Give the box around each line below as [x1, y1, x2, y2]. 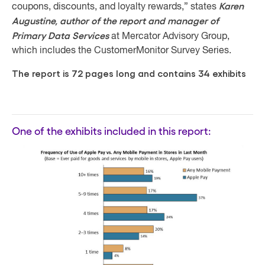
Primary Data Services [12, 31, 109, 41]
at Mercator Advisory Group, [109, 32, 230, 41]
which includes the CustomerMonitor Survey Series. [12, 46, 231, 56]
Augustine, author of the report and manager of [12, 17, 219, 26]
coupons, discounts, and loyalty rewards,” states [12, 2, 219, 12]
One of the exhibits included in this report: [12, 124, 211, 137]
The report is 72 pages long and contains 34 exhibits [12, 69, 246, 79]
